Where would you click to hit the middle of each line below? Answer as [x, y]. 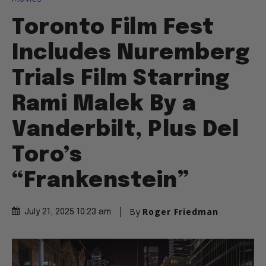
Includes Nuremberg [131, 54]
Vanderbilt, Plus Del [125, 130]
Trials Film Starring [121, 79]
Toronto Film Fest [113, 28]
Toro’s [47, 156]
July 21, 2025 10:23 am [68, 212]
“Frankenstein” [100, 181]
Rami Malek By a [104, 105]
